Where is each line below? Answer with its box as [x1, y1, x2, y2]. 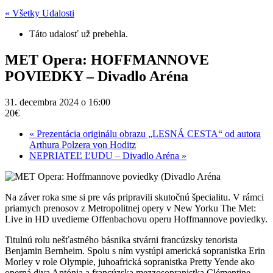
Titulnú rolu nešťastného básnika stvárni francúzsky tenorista [5, 234, 238, 245]
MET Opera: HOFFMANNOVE [5, 51, 209, 68]
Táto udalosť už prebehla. [29, 29, 128, 39]
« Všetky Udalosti [5, 8, 74, 18]
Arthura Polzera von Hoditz [29, 139, 136, 150]
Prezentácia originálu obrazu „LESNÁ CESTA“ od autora [34, 128, 261, 139]
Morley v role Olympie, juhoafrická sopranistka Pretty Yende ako [5, 256, 255, 267]
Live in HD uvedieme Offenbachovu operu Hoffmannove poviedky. [5, 213, 268, 224]
